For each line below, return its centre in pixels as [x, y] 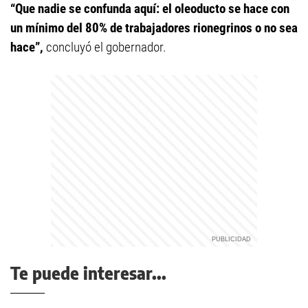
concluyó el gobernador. [105, 47]
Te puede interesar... [88, 273]
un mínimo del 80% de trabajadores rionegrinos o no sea [154, 28]
